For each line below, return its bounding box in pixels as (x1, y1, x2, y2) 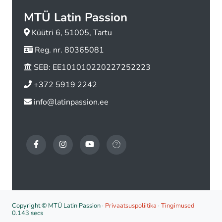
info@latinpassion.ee (34, 97, 109, 108)
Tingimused (161, 201, 194, 211)
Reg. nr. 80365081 (33, 45, 104, 56)
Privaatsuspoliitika (105, 201, 157, 211)
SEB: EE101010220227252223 (32, 62, 151, 73)
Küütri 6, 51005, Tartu (30, 27, 112, 39)
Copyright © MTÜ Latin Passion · (12, 201, 105, 211)
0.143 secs (12, 209, 43, 218)
